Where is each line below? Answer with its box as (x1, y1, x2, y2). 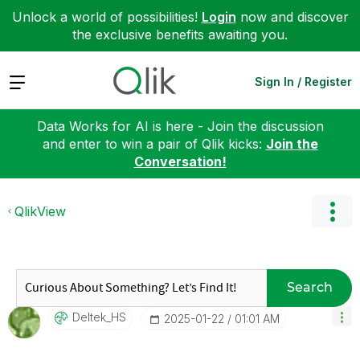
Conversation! (133, 153, 227, 170)
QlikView (14, 202, 66, 219)
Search (286, 280, 333, 295)
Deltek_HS (72, 309, 126, 324)
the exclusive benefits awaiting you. (72, 27, 288, 43)
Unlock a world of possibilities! (11, 9, 202, 25)
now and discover (235, 9, 349, 25)
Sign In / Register (255, 74, 352, 88)
